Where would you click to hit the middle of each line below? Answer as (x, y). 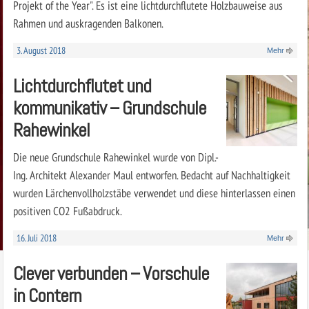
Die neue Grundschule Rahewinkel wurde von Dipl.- (116, 157)
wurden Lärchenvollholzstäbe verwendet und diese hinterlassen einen (154, 192)
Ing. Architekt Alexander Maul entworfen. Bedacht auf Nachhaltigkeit (151, 175)
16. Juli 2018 (36, 238)
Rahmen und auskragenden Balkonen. (88, 23)
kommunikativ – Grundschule (109, 108)
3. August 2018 (41, 50)
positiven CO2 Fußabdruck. (67, 210)
